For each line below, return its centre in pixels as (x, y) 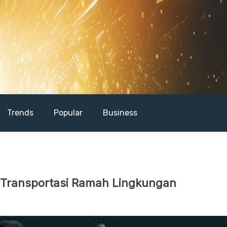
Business (120, 113)
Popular (68, 113)
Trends (20, 113)
